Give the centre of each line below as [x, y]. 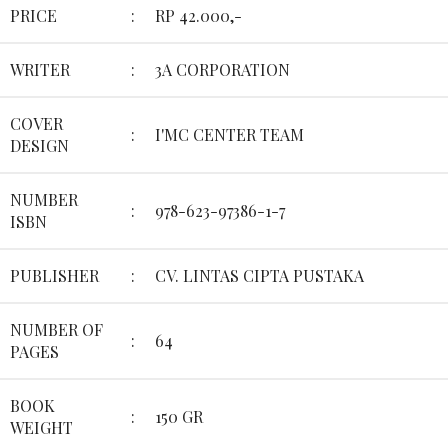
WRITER [40, 70]
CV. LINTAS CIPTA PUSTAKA [259, 276]
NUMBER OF [56, 330]
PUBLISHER [54, 276]
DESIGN [39, 146]
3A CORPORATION [222, 70]
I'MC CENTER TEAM [229, 135]
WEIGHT [41, 428]
